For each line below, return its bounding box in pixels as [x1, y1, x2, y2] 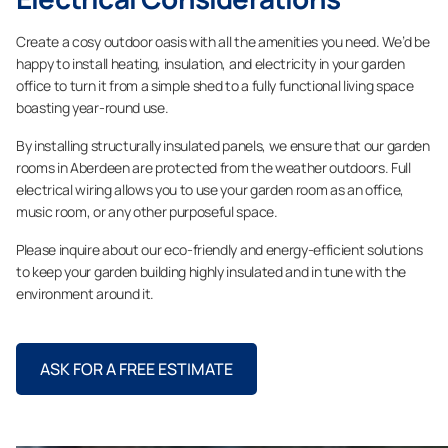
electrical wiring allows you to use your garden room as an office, [16, 180, 404, 199]
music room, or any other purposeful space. [16, 202, 278, 221]
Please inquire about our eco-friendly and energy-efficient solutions [16, 240, 423, 259]
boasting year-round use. [16, 98, 169, 117]
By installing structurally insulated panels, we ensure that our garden [16, 136, 430, 155]
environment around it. [16, 284, 154, 303]
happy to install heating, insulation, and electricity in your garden [16, 54, 405, 73]
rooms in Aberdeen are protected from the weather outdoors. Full [16, 158, 411, 177]
